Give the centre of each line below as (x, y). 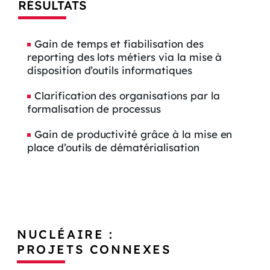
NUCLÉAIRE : (65, 234)
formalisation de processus (94, 108)
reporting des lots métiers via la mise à (125, 57)
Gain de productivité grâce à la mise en (133, 134)
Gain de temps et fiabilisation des (119, 43)
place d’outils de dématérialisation (113, 147)
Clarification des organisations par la (127, 95)
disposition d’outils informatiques (110, 70)
